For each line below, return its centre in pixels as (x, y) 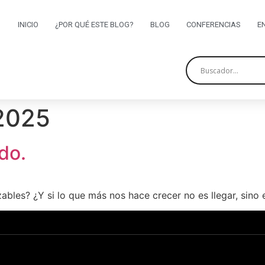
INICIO (28, 25)
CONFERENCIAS (213, 25)
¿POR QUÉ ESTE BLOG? (94, 25)
